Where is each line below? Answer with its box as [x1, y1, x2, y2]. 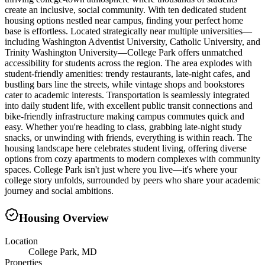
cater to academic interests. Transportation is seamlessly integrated [5, 90, 250, 101]
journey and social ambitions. [5, 186, 114, 196]
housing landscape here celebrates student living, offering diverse [5, 143, 247, 154]
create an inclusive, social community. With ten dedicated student [5, 5, 246, 15]
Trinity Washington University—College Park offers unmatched [5, 47, 243, 58]
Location [5, 235, 38, 246]
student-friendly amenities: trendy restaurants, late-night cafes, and [5, 69, 250, 79]
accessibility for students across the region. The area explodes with [5, 58, 252, 69]
